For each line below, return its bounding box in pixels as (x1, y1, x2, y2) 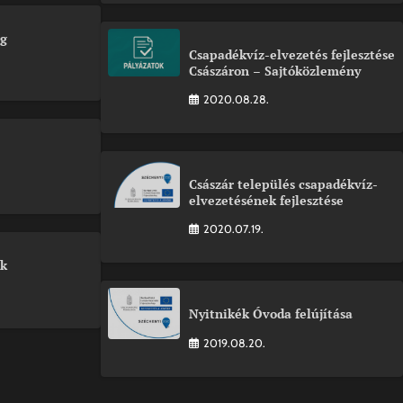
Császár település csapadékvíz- (189, 175, 378, 193)
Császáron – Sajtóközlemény (189, 61, 361, 79)
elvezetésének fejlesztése (189, 192, 344, 210)
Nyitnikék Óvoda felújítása (189, 305, 353, 323)
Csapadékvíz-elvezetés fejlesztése (189, 45, 395, 63)
